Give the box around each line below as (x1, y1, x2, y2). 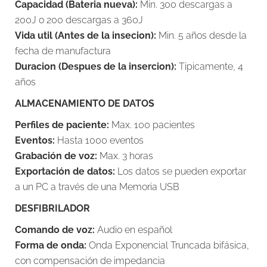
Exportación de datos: (15, 166, 115, 177)
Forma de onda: (15, 240, 86, 251)
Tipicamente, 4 (176, 61, 243, 72)
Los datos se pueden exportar (115, 166, 246, 177)
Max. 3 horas (97, 150, 153, 162)
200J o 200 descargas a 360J (15, 14, 143, 26)
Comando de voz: (15, 224, 95, 235)
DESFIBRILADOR (15, 203, 90, 214)
